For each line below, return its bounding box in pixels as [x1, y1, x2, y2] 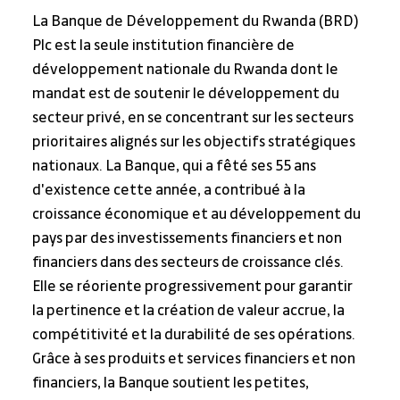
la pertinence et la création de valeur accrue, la [31, 302, 347, 319]
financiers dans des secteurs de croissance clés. [31, 254, 346, 271]
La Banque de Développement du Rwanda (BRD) [31, 12, 362, 29]
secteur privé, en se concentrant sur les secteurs [31, 109, 356, 126]
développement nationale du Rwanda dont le [31, 61, 341, 78]
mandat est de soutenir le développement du [31, 85, 342, 102]
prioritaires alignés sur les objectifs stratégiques [31, 133, 358, 150]
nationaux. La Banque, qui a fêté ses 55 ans [31, 157, 319, 174]
